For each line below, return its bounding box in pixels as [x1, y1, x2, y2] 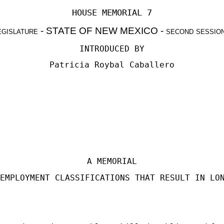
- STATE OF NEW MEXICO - [38, 25, 166, 36]
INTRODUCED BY [79, 44, 144, 53]
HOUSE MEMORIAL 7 [72, 7, 152, 17]
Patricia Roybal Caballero [49, 60, 174, 69]
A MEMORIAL [87, 156, 137, 166]
